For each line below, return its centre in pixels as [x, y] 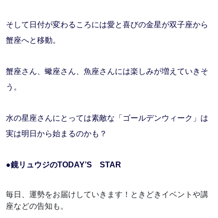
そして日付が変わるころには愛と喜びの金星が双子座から [107, 24]
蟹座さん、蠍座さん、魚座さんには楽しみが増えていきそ [107, 71]
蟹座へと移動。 [33, 40]
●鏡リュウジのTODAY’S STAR [64, 164]
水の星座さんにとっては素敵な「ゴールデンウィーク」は [107, 118]
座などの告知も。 [37, 206]
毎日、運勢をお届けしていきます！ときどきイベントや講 [107, 194]
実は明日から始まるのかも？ [57, 133]
